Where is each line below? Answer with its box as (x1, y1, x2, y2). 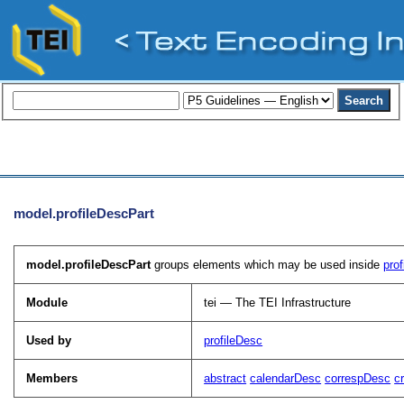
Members (26, 371, 78, 385)
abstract (204, 371, 247, 385)
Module (26, 295, 69, 309)
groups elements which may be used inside (151, 257, 384, 271)
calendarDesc (250, 371, 322, 385)
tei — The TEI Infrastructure (204, 295, 352, 309)
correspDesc (325, 371, 391, 385)
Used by (26, 333, 72, 347)
